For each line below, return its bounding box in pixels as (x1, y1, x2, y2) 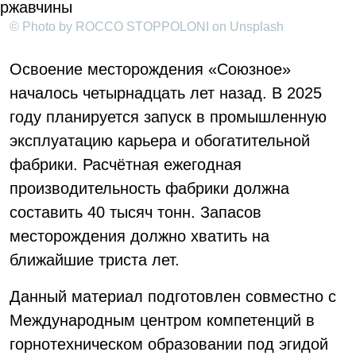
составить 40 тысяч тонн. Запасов (10, 203, 261, 221)
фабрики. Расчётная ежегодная (10, 156, 242, 173)
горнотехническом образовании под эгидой (10, 335, 328, 353)
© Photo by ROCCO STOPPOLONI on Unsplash (10, 20, 284, 33)
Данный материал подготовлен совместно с (10, 288, 336, 305)
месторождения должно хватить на (10, 227, 269, 245)
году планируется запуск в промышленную (10, 108, 327, 126)
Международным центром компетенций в (10, 311, 315, 329)
